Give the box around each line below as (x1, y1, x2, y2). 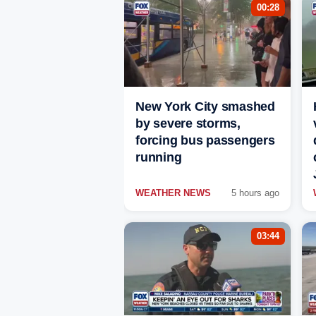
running (135, 150, 182, 165)
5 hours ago (231, 188, 279, 199)
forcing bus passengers (135, 133, 275, 148)
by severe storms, (135, 116, 241, 131)
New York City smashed (135, 99, 275, 114)
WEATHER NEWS (135, 188, 211, 199)
